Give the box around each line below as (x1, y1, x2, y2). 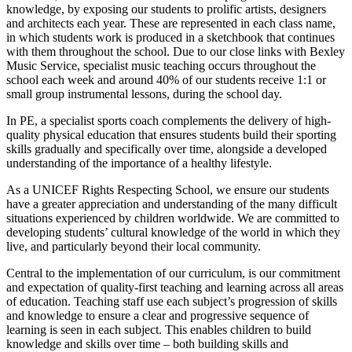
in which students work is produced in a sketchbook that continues (6, 31, 335, 45)
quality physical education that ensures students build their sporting (6, 128, 336, 142)
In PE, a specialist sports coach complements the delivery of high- (6, 114, 331, 128)
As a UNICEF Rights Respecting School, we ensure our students (6, 183, 329, 197)
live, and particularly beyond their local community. (6, 240, 261, 254)
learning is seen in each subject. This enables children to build (6, 323, 311, 337)
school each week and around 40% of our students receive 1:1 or (6, 73, 326, 87)
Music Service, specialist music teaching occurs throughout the (6, 59, 316, 73)
